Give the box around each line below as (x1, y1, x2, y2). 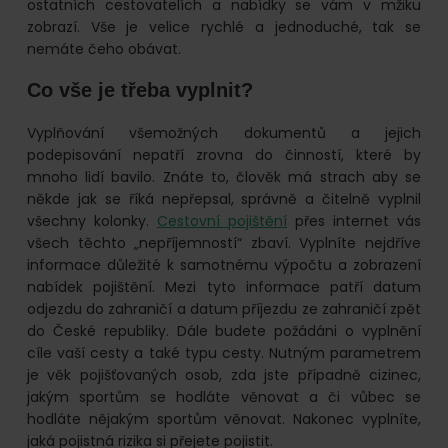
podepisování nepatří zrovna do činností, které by (26, 145, 422, 166)
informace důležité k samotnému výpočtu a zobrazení (26, 255, 422, 276)
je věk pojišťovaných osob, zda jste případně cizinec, (26, 365, 422, 386)
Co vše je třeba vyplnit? (26, 79, 253, 102)
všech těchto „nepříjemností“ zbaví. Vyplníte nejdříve (26, 233, 422, 254)
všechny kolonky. (26, 211, 157, 232)
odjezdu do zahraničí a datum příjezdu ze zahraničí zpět (26, 299, 422, 320)
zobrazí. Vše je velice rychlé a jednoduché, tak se (26, 17, 422, 38)
